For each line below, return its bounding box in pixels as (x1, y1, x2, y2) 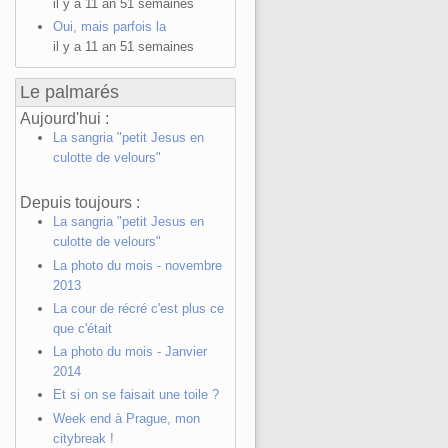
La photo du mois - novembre (52, 257, 222, 273)
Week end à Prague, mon (52, 410, 200, 426)
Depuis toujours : (20, 194, 141, 212)
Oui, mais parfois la (52, 19, 166, 35)
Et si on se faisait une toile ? (52, 387, 219, 403)
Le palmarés (20, 81, 120, 102)
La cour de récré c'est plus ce (52, 300, 224, 316)
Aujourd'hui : (20, 109, 110, 127)
